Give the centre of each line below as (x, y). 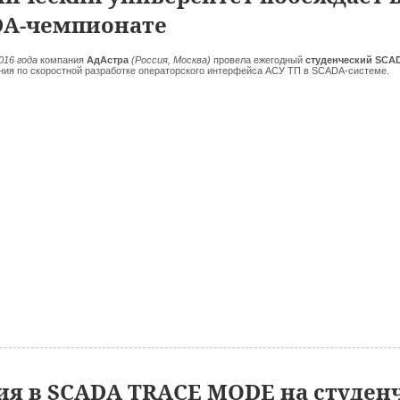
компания (63, 60)
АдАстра (109, 60)
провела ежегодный (259, 60)
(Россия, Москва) (172, 60)
